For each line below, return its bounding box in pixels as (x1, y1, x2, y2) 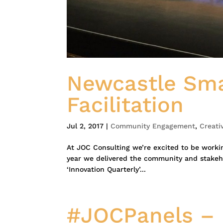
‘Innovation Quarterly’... (67, 165, 146, 173)
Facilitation (67, 92, 184, 117)
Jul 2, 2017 (67, 121, 104, 130)
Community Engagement (111, 121, 196, 130)
